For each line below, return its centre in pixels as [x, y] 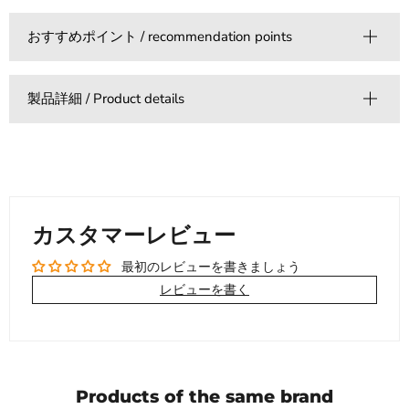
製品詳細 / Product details [106, 99]
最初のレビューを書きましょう [211, 267]
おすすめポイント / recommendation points [160, 37]
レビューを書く [204, 290]
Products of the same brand [204, 397]
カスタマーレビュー [134, 235]
